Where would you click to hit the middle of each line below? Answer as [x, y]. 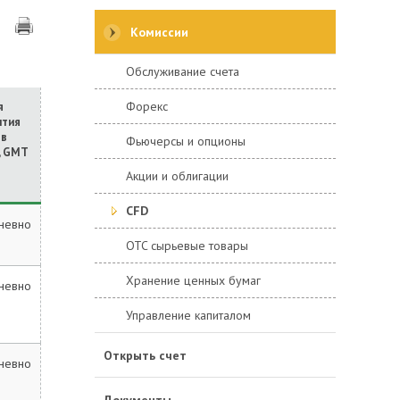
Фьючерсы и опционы [186, 141]
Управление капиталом [188, 315]
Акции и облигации [177, 176]
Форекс [147, 106]
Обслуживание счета [183, 71]
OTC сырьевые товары [187, 246]
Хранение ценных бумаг [193, 280]
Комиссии [159, 32]
